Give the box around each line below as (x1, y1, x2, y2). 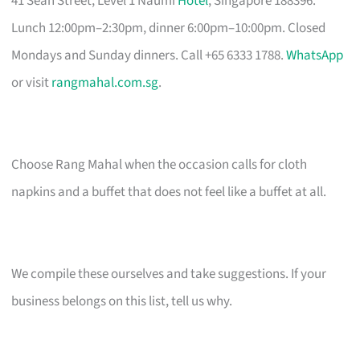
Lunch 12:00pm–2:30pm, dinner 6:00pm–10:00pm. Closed (11, 18, 326, 38)
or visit (11, 72, 52, 92)
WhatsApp (286, 45, 344, 65)
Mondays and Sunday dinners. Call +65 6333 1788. (11, 45, 287, 65)
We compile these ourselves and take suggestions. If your (11, 264, 327, 284)
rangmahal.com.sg (51, 72, 159, 92)
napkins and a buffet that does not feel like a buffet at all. (11, 182, 327, 202)
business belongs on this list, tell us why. (11, 291, 233, 311)
